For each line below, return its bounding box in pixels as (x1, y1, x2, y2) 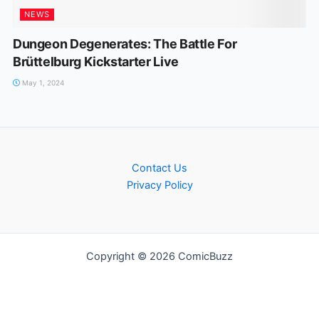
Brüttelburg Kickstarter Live (12, 53, 179, 69)
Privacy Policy (126, 179, 193, 192)
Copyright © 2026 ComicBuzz (86, 250, 233, 263)
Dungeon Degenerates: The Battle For (12, 36, 237, 51)
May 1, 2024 (19, 78, 64, 87)
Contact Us (132, 162, 187, 174)
